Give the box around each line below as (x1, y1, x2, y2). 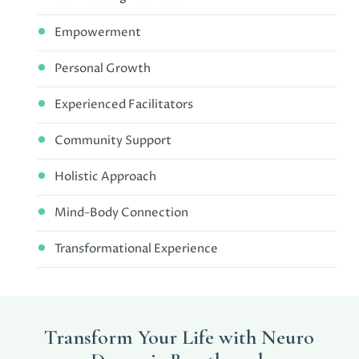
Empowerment (54, 24, 142, 42)
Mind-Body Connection (54, 204, 189, 222)
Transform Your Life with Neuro (44, 325, 315, 350)
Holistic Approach (54, 168, 157, 186)
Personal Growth (54, 60, 151, 78)
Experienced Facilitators (54, 96, 194, 114)
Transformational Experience (54, 240, 219, 258)
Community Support (54, 132, 172, 150)
